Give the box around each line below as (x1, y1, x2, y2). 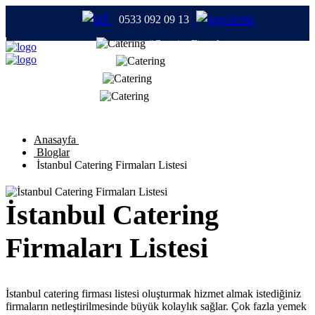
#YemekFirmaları (151, 91, 227, 102)
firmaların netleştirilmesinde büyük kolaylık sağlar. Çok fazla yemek (6, 300, 307, 313)
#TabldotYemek (155, 73, 224, 84)
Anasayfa (34, 134, 79, 146)
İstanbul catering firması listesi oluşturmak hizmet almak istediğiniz (6, 288, 301, 300)
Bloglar (34, 146, 70, 158)
